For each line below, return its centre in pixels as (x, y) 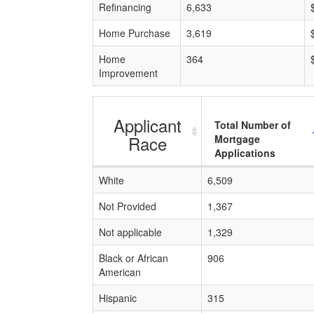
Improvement (128, 73)
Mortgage (237, 139)
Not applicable (130, 232)
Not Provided (128, 206)
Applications (245, 153)
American (120, 272)
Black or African (134, 258)
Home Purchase (135, 33)
